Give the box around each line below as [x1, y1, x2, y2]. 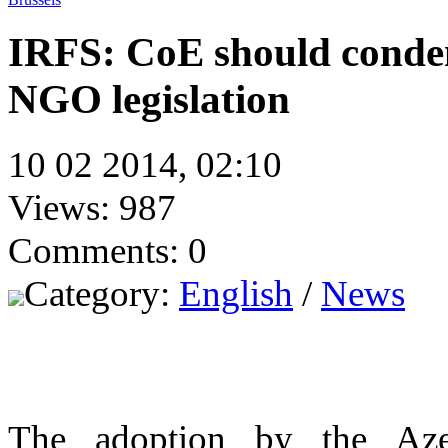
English [179, 272, 293, 314]
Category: [24, 272, 179, 314]
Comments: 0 [8, 229, 207, 271]
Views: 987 [8, 186, 176, 228]
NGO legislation [8, 76, 290, 122]
